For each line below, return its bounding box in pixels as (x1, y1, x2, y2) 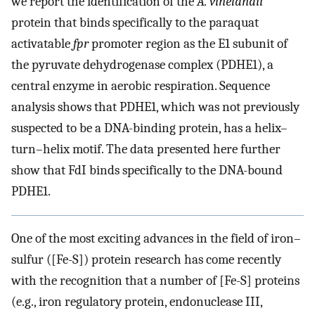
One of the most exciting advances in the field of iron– (11, 231, 301, 247)
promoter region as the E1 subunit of (89, 36, 288, 52)
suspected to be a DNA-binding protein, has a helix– (11, 120, 288, 136)
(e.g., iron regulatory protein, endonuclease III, (11, 294, 262, 310)
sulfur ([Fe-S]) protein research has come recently (11, 252, 281, 268)
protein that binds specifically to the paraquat (11, 15, 259, 31)
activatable (11, 36, 73, 52)
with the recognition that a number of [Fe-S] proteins (11, 273, 300, 289)
